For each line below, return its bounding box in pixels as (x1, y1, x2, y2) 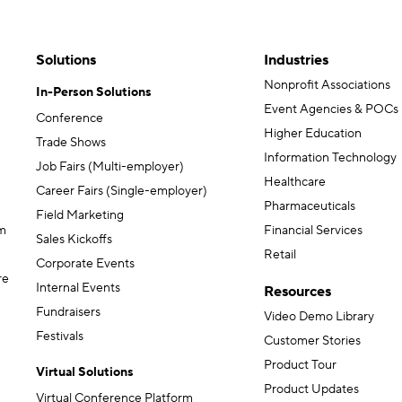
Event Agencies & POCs (264, 101, 398, 118)
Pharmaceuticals (264, 198, 355, 215)
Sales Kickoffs (36, 232, 112, 249)
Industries (264, 51, 328, 70)
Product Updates (264, 381, 359, 398)
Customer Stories (264, 333, 361, 350)
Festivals (36, 328, 83, 345)
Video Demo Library (264, 309, 374, 326)
